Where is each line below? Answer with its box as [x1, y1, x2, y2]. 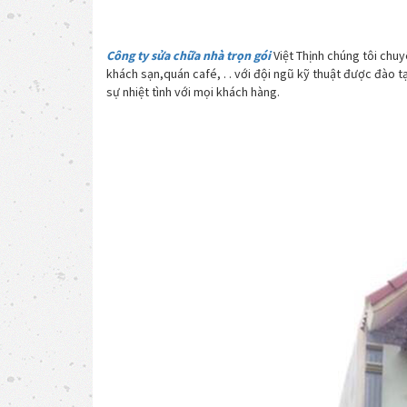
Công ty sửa [106, 47, 173, 64]
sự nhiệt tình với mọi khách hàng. [106, 84, 280, 100]
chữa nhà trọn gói [173, 47, 271, 64]
